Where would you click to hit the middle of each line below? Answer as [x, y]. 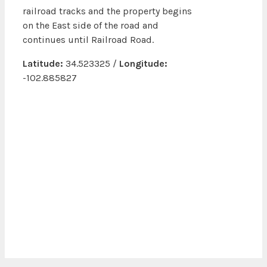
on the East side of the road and [91, 26]
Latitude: [43, 64]
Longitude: [143, 64]
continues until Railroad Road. [88, 40]
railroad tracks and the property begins [107, 11]
